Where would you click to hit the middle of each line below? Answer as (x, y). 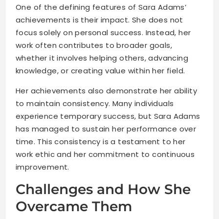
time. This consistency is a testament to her (101, 142)
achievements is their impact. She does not (99, 20)
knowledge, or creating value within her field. (100, 71)
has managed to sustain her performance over (106, 129)
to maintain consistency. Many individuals (95, 104)
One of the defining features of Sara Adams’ (101, 7)
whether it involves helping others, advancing (102, 58)
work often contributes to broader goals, (94, 45)
